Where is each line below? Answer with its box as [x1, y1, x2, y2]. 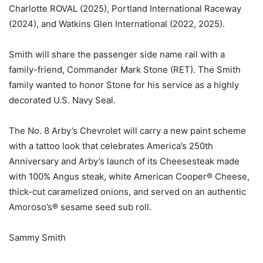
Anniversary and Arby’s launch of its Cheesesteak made [9, 156, 240, 167]
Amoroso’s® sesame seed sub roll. [9, 201, 151, 213]
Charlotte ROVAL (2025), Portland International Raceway [9, 3, 241, 15]
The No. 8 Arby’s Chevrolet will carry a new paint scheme [9, 125, 246, 137]
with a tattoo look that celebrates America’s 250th [9, 140, 213, 152]
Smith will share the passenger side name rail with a [9, 49, 225, 60]
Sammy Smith [9, 232, 66, 244]
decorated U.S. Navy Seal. [9, 95, 116, 106]
